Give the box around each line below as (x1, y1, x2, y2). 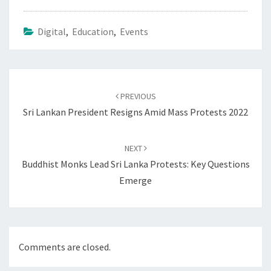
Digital (38, 25, 66, 38)
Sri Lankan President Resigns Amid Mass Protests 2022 (23, 106, 248, 119)
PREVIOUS (118, 91, 156, 102)
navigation (8, 83, 70, 100)
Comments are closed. (19, 240, 111, 253)
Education (72, 25, 114, 38)
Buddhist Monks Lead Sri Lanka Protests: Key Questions (21, 158, 250, 171)
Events (120, 25, 148, 38)
